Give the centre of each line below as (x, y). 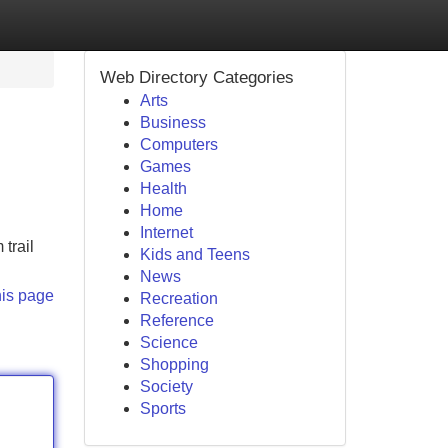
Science (168, 342)
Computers (178, 144)
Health (163, 188)
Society (166, 386)
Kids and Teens (194, 254)
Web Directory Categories (196, 77)
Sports (162, 408)
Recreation (178, 298)
